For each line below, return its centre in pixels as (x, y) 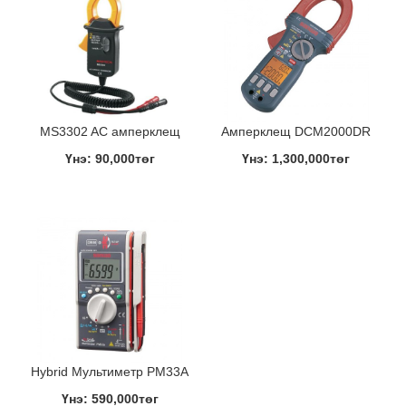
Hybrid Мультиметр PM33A (110, 371)
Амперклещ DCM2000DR (296, 131)
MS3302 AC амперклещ (110, 131)
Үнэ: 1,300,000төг (296, 158)
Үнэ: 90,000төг (110, 158)
